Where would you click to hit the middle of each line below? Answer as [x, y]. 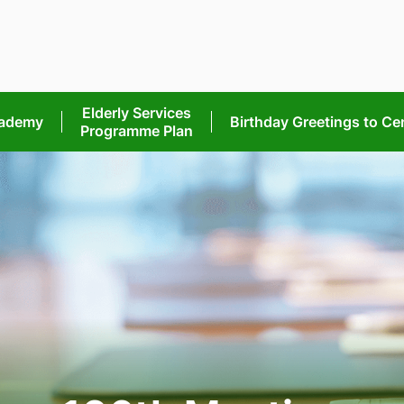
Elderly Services [137, 113]
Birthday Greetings [297, 122]
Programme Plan [137, 131]
